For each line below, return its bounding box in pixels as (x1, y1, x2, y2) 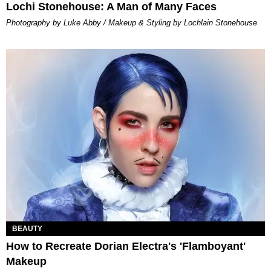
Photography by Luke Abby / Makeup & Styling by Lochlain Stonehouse (6, 18, 257, 27)
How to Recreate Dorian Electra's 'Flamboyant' (6, 240, 246, 253)
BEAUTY (12, 224, 42, 233)
